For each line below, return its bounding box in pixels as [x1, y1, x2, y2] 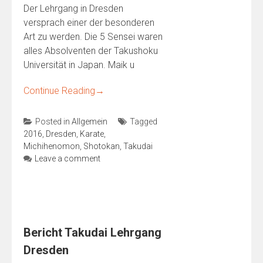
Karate [80, 129, 104, 139]
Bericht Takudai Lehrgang [23, 225, 161, 240]
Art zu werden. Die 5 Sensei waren [23, 31, 163, 42]
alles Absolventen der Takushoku [23, 45, 158, 56]
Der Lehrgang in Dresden [23, 3, 123, 14]
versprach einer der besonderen [23, 17, 154, 28]
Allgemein [72, 117, 107, 126]
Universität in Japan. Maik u [23, 59, 134, 70]
